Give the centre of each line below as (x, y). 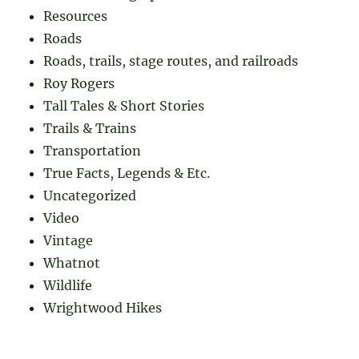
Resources (76, 16)
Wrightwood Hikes (103, 308)
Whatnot (72, 263)
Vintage (69, 241)
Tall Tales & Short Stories (124, 106)
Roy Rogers (79, 84)
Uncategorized (90, 196)
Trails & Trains (90, 129)
